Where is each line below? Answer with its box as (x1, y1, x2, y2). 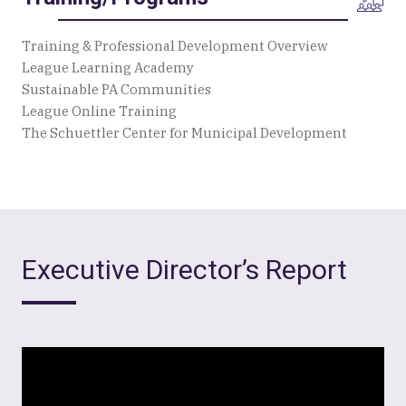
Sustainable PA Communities (22, 81, 211, 99)
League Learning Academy (22, 59, 194, 77)
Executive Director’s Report (22, 254, 347, 286)
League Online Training (22, 102, 177, 121)
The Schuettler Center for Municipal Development (22, 124, 347, 142)
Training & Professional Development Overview (22, 37, 328, 55)
